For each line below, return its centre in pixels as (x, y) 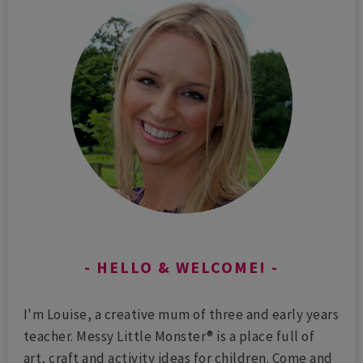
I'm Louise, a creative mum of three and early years (181, 314)
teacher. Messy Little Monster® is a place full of (169, 336)
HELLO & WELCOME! (181, 267)
